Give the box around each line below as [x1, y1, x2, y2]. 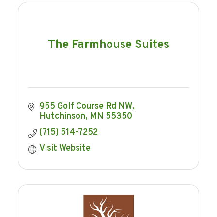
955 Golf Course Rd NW [39, 101, 132, 112]
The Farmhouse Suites [48, 37, 169, 52]
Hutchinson [39, 111, 85, 123]
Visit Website [39, 143, 91, 155]
